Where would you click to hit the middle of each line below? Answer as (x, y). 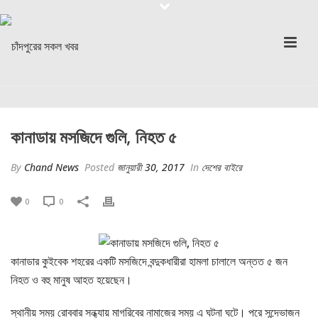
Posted (99, 167)
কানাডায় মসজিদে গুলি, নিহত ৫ (94, 137)
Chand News (51, 167)
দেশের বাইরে (222, 167)
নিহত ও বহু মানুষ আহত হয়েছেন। (71, 279)
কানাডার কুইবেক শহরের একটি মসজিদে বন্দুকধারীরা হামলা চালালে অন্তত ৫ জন (149, 261)
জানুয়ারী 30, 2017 (151, 167)
